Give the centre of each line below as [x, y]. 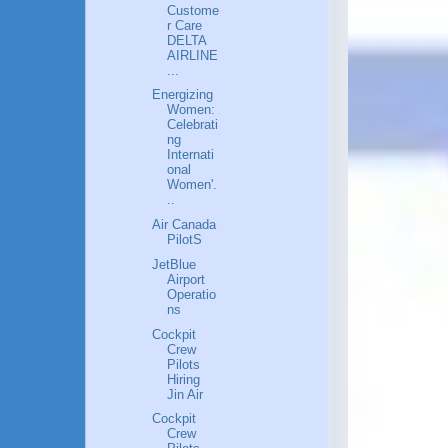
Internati [191, 155]
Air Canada [184, 225]
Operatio [192, 294]
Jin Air [185, 394]
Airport [186, 279]
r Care [185, 25]
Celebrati [193, 125]
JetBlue [174, 264]
